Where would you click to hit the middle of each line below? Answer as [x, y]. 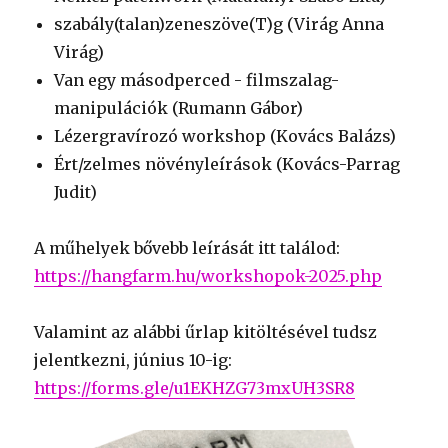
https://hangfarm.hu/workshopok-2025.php [208, 276]
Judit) [76, 192]
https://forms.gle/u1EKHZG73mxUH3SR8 [195, 388]
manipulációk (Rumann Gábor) [179, 108]
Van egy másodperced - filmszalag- [197, 80]
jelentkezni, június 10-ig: [133, 360]
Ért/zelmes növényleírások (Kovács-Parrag [227, 164]
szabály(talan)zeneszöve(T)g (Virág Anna [219, 24]
